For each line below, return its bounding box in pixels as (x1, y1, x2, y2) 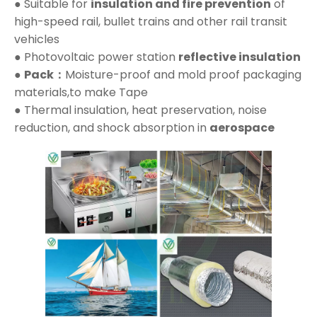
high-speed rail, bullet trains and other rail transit (14, 13, 287, 30)
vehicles (14, 31, 59, 48)
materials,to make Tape (14, 84, 148, 101)
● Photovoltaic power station (14, 49, 178, 66)
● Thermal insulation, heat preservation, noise (14, 102, 267, 119)
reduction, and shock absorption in (14, 120, 209, 137)
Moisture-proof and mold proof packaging (65, 67, 301, 83)
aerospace (209, 120, 275, 137)
